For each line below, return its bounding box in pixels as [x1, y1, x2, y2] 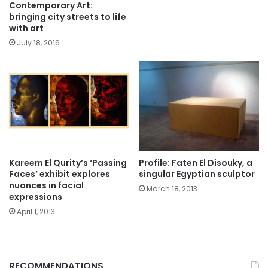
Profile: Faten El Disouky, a [139, 156, 252, 169]
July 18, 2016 [17, 37, 60, 48]
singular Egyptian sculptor [139, 167, 255, 180]
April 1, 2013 [17, 206, 55, 217]
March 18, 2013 [147, 183, 197, 194]
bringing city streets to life [9, 10, 126, 23]
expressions [9, 190, 62, 203]
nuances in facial [9, 179, 84, 191]
